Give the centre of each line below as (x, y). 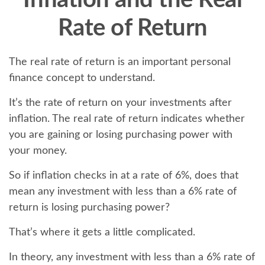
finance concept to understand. (82, 78)
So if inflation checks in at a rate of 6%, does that (124, 176)
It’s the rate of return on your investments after (120, 103)
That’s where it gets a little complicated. (102, 232)
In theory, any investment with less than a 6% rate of (132, 257)
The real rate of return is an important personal (120, 62)
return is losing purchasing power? (89, 208)
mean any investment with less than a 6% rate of (123, 192)
